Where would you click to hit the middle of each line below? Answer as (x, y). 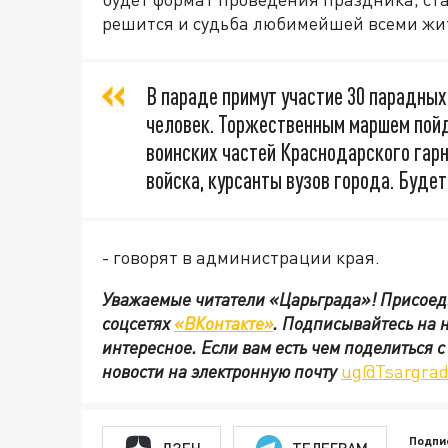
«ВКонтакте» (223, 323)
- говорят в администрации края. (241, 257)
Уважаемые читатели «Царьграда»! (241, 299)
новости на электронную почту (221, 371)
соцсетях (138, 323)
